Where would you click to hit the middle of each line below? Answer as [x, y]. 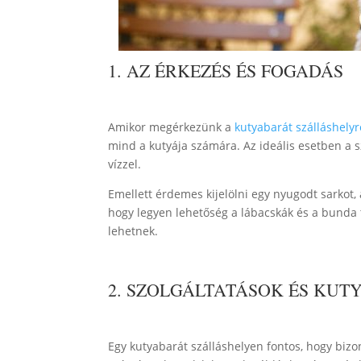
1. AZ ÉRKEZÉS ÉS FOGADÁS [226, 70]
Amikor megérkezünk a [172, 127]
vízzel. [125, 164]
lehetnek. [133, 230]
